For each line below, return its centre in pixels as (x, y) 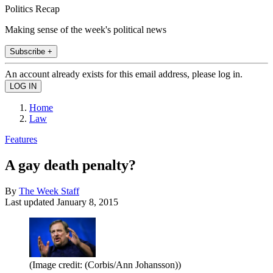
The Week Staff (49, 191)
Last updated (31, 202)
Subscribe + (31, 51)
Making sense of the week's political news (86, 29)
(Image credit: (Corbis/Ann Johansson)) (105, 264)
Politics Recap (32, 9)
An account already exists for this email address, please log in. (124, 74)
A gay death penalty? (70, 165)
